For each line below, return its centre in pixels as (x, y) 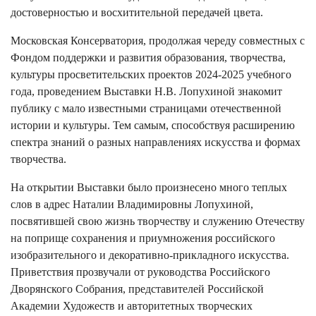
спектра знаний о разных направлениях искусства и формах (156, 142)
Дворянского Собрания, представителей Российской (137, 288)
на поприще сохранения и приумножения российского (143, 238)
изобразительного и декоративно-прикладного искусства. (150, 255)
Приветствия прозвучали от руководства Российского (140, 272)
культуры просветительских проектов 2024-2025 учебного (151, 74)
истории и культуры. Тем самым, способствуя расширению (153, 125)
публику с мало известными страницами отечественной (146, 108)
